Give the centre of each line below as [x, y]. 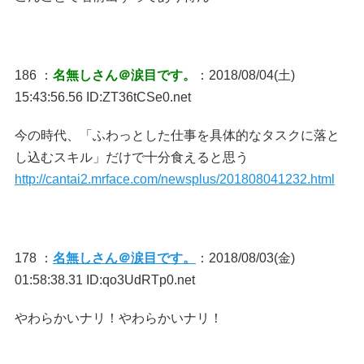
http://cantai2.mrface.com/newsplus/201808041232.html [174, 179]
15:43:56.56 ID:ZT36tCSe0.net [102, 97]
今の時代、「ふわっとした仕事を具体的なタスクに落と [177, 135]
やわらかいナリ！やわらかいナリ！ [118, 318]
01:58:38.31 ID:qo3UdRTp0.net [104, 280]
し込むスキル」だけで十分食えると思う [131, 157]
